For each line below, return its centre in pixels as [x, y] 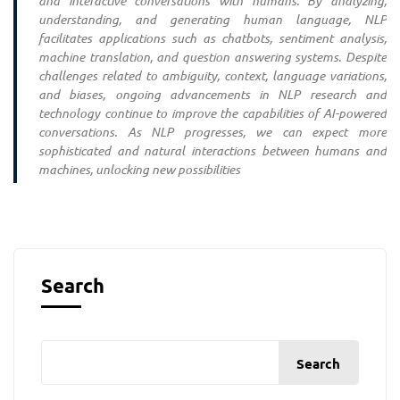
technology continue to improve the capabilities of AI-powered [212, 112]
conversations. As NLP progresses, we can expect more [212, 131]
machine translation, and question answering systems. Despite [212, 56]
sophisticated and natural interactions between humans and [212, 150]
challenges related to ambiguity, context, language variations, [212, 75]
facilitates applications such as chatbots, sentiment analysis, [212, 37]
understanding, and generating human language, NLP [212, 19]
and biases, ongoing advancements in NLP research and [212, 94]
